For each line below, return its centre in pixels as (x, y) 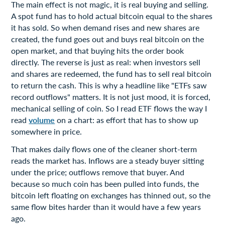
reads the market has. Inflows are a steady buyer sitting (108, 160)
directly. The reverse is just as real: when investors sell (106, 62)
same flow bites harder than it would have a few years (106, 206)
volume (42, 120)
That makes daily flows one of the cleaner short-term (104, 149)
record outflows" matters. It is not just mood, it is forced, (111, 96)
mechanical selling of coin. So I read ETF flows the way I (109, 108)
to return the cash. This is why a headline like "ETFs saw (109, 85)
